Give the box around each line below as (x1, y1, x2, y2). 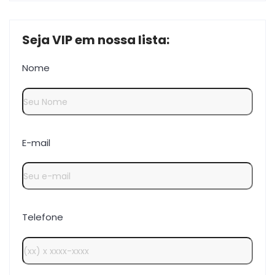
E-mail (22, 136, 50, 149)
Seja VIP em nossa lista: (22, 31, 169, 49)
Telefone (22, 211, 63, 224)
